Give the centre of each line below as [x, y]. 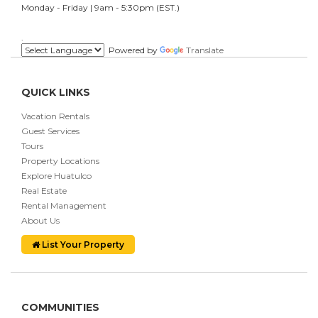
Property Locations [60, 160]
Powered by [132, 50]
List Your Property [82, 244]
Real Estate [44, 190]
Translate [205, 50]
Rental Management [64, 205]
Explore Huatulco [56, 175]
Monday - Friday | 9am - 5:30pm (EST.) [100, 7]
